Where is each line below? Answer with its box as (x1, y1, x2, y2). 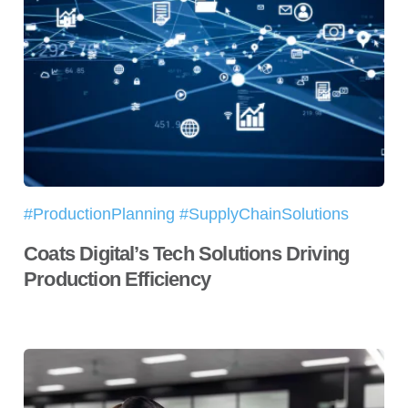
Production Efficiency (24, 268, 210, 291)
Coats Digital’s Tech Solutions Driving (24, 242, 350, 266)
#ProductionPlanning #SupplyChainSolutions (24, 205, 349, 224)
